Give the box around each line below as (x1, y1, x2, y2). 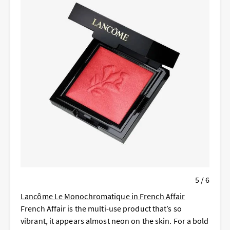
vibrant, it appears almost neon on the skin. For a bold (21, 216, 209, 226)
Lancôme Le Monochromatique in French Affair (21, 191, 185, 202)
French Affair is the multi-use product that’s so (21, 203, 182, 214)
